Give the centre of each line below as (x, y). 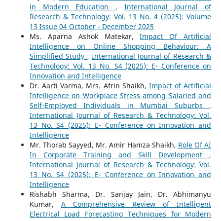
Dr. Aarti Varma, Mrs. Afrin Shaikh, (89, 86)
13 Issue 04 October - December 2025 (92, 26)
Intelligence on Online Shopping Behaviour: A (120, 46)
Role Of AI (195, 145)
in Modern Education (72, 7)
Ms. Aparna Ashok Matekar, (85, 36)
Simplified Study (58, 56)
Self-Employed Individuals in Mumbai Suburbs (119, 105)
